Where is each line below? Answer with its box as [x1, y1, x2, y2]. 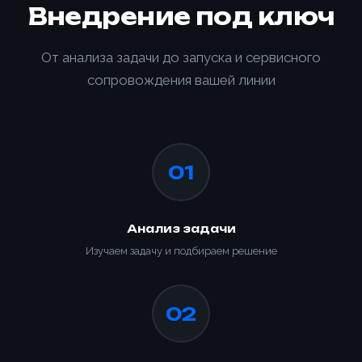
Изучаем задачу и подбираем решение [85, 245, 277, 257]
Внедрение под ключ [27, 2, 335, 31]
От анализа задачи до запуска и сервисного [41, 49, 321, 65]
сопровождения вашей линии [86, 72, 276, 88]
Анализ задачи [126, 222, 236, 235]
